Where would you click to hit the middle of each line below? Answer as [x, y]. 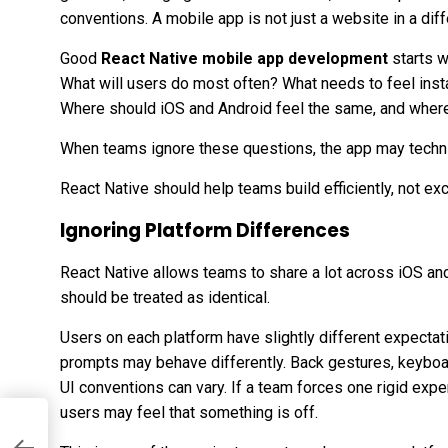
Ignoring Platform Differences [205, 230]
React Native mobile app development [244, 58]
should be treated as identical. [165, 297]
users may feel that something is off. [189, 412]
